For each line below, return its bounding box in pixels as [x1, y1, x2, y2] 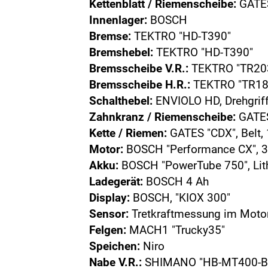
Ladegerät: [89, 175, 144, 188]
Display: [89, 191, 130, 205]
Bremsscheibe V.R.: [89, 62, 189, 75]
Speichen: [89, 239, 141, 253]
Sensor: [89, 207, 129, 221]
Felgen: [89, 223, 127, 237]
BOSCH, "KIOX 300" [130, 191, 231, 205]
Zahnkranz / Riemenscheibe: [89, 110, 236, 124]
